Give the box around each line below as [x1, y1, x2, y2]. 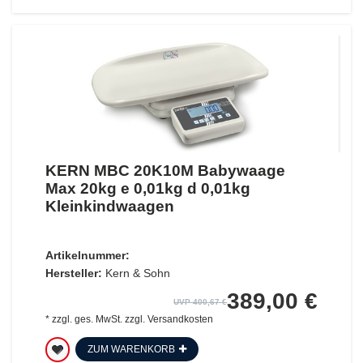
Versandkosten [147, 313, 213, 325]
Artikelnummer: [45, 248, 130, 262]
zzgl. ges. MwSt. [51, 313, 122, 325]
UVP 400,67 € [173, 297, 228, 306]
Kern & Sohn [105, 266, 170, 280]
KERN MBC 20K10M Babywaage [45, 161, 285, 179]
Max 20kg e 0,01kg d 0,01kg [45, 179, 250, 197]
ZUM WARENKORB [87, 343, 175, 355]
